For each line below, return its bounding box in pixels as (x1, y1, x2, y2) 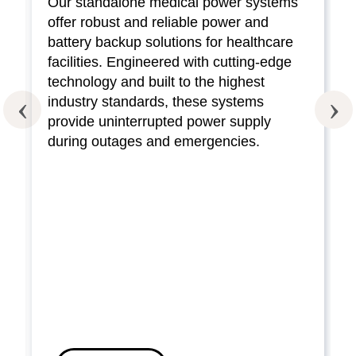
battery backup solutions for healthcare (48, 34, 293, 51)
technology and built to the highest (48, 74, 265, 91)
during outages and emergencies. (48, 133, 260, 150)
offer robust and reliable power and (48, 14, 269, 31)
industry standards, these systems (48, 94, 264, 110)
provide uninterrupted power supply (48, 114, 271, 130)
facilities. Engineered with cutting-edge (48, 54, 292, 71)
